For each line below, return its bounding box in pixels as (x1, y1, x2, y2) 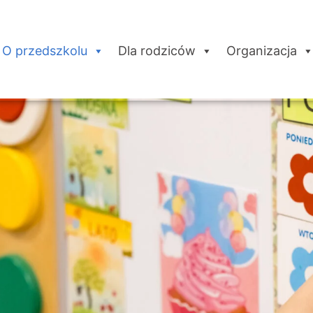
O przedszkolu (2, 43, 88, 59)
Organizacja (226, 43, 298, 59)
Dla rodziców (118, 43, 196, 59)
